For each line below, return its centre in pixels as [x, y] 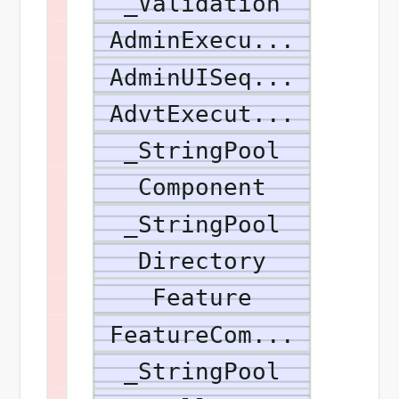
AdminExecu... [202, 41]
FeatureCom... [202, 334]
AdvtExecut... [202, 114]
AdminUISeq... [202, 77]
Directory [202, 261]
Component [202, 187]
